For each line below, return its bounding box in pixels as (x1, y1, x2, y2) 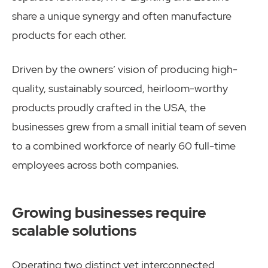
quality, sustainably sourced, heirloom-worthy (12, 81, 228, 96)
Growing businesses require (12, 202, 206, 223)
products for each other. (12, 28, 126, 42)
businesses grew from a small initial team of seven (12, 120, 246, 134)
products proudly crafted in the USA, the (12, 100, 206, 115)
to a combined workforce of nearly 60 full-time (12, 139, 236, 153)
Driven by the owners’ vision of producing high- (12, 62, 237, 77)
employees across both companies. (12, 158, 179, 172)
